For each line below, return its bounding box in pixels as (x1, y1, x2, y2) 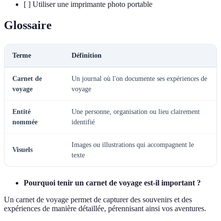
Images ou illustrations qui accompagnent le (72, 141, 194, 148)
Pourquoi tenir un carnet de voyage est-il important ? (24, 178, 201, 187)
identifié (72, 118, 95, 126)
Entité (12, 108, 31, 115)
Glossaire (4, 18, 52, 32)
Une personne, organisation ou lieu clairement (72, 108, 200, 115)
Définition (72, 51, 102, 59)
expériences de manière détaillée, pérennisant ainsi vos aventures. (4, 204, 206, 213)
